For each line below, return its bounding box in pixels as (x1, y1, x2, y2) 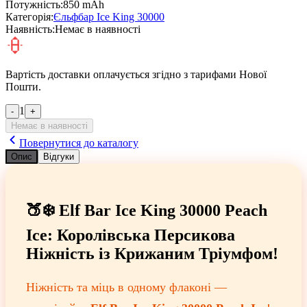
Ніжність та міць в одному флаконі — (26, 280, 227, 295)
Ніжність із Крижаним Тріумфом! (26, 245, 278, 263)
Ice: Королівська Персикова (26, 226, 235, 245)
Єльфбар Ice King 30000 (53, 11, 164, 23)
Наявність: (5, 23, 55, 36)
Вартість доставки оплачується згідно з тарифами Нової (5, 69, 267, 81)
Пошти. (5, 81, 41, 93)
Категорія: (5, 11, 53, 23)
